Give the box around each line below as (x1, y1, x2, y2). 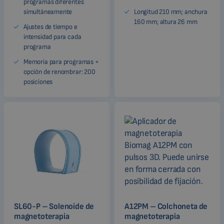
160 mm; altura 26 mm (134, 17, 197, 26)
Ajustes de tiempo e (23, 22, 77, 31)
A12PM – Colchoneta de (124, 201, 208, 211)
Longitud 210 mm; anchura (134, 7, 207, 16)
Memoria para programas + (23, 57, 99, 66)
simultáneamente (23, 7, 72, 16)
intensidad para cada (23, 32, 81, 41)
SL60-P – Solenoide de (14, 201, 94, 211)
